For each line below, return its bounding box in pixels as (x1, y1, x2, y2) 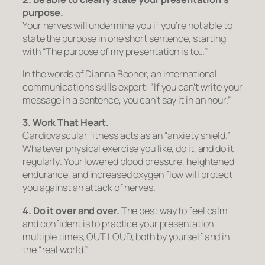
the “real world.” (22, 243, 89, 256)
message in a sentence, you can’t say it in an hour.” (22, 93, 231, 107)
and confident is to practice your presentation (22, 216, 214, 230)
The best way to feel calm (119, 203, 228, 217)
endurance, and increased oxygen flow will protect (22, 168, 233, 182)
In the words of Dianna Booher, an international (22, 67, 218, 81)
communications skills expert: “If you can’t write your (22, 80, 243, 94)
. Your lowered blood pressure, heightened (60, 155, 235, 169)
